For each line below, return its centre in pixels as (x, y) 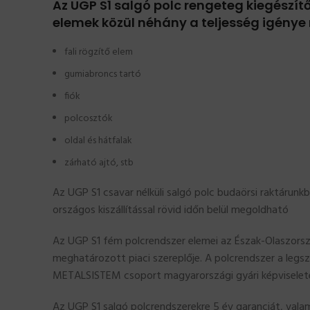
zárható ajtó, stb (99, 163)
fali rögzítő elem (99, 53)
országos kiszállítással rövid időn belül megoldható (171, 211)
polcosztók (89, 119)
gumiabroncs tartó (103, 75)
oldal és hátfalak (98, 141)
